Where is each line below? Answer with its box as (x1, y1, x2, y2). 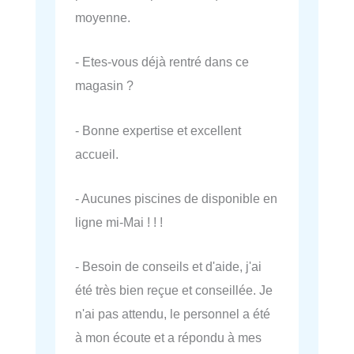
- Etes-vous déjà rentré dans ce (75, 55, 249, 70)
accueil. (75, 146, 119, 161)
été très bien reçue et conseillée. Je (75, 283, 273, 298)
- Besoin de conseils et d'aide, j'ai (75, 259, 262, 274)
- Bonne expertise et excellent (75, 122, 241, 137)
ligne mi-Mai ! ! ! (75, 214, 163, 229)
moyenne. (75, 10, 130, 25)
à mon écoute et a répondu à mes (75, 330, 262, 345)
